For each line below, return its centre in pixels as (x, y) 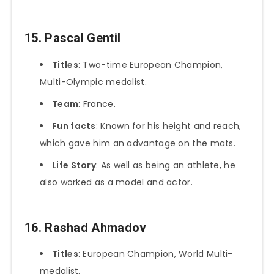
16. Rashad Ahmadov (86, 227)
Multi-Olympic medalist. (93, 82)
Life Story (74, 165)
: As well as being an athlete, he (166, 165)
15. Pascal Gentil (73, 38)
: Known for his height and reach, (168, 126)
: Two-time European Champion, (150, 65)
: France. (97, 104)
